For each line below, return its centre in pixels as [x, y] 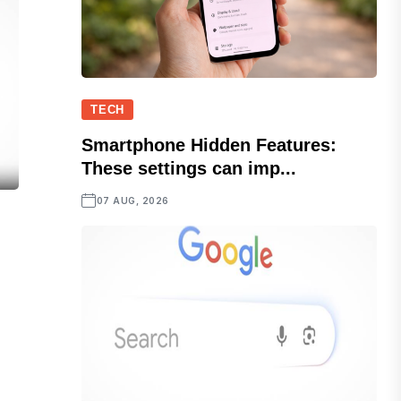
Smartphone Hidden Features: [209, 145]
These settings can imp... [189, 169]
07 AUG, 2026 [132, 201]
